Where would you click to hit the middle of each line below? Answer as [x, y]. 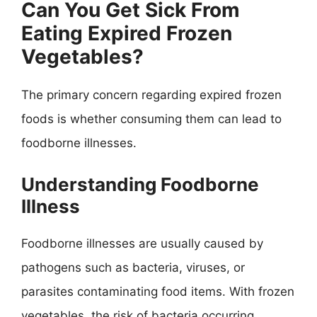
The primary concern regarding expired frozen [151, 95]
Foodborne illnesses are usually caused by [142, 243]
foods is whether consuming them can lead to [151, 119]
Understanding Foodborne [140, 184]
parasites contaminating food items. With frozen [158, 291]
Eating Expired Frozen [127, 33]
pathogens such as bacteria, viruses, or [133, 267]
